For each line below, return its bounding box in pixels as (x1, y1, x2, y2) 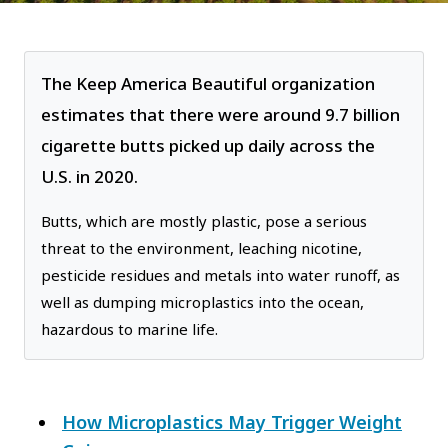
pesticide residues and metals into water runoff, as (41, 265, 400, 286)
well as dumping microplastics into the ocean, (41, 292, 364, 313)
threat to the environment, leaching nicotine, (41, 238, 362, 259)
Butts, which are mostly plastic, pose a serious (41, 211, 367, 232)
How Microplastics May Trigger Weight (62, 410, 402, 435)
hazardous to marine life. (41, 319, 218, 340)
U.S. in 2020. (41, 165, 138, 189)
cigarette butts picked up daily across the (41, 134, 375, 158)
